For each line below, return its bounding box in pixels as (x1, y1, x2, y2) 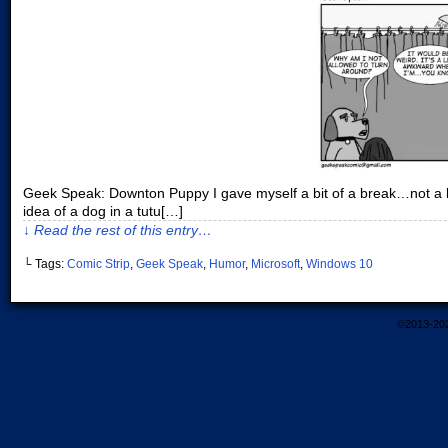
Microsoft (251, 257, 300, 272)
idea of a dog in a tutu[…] (23, 203, 183, 220)
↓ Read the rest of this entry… (23, 222, 212, 239)
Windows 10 (306, 257, 373, 272)
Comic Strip (67, 257, 130, 272)
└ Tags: (23, 257, 67, 272)
